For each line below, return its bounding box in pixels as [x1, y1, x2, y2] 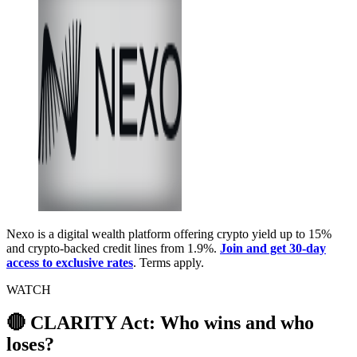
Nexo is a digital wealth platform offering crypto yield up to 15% [6, 226, 331, 241]
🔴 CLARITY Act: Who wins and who [6, 312, 314, 334]
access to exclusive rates [6, 255, 133, 269]
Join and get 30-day [220, 241, 326, 255]
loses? [6, 334, 54, 355]
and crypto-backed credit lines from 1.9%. [6, 241, 220, 255]
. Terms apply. [133, 255, 204, 269]
